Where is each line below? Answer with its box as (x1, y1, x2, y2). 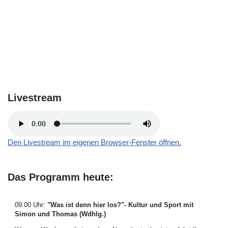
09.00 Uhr (15, 202, 43, 209)
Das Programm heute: (8, 172, 113, 183)
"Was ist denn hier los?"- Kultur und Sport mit (47, 202, 193, 209)
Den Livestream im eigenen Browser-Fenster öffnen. (8, 138, 181, 147)
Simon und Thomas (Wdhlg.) (15, 211, 106, 218)
